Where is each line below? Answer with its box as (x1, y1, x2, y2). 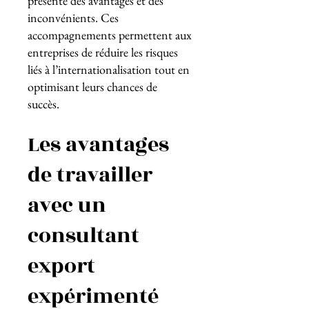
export (28, 250, 95, 282)
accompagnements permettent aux (28, 27, 192, 43)
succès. (28, 96, 62, 112)
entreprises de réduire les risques (28, 44, 178, 60)
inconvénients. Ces (28, 10, 119, 26)
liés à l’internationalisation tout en (28, 61, 190, 77)
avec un (28, 190, 106, 221)
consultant (28, 220, 139, 252)
